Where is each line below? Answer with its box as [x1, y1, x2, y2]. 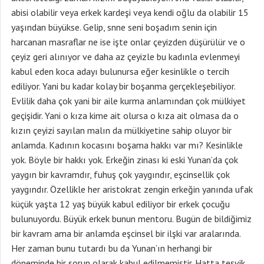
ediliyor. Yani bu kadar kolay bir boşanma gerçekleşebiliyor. [11, 80, 235, 92]
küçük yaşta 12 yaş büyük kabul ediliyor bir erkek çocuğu [11, 198, 230, 210]
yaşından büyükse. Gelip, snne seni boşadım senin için [11, 21, 217, 33]
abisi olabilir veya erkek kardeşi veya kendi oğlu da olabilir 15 [11, 6, 249, 18]
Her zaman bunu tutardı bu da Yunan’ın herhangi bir [11, 242, 212, 254]
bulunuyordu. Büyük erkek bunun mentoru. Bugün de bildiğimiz [11, 213, 252, 225]
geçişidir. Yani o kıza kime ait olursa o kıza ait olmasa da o [11, 110, 239, 121]
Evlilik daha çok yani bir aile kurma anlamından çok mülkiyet [11, 95, 246, 107]
